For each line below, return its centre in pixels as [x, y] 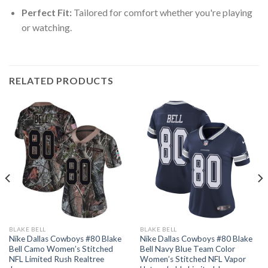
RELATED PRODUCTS [61, 80]
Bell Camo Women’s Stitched [61, 249]
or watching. [46, 27]
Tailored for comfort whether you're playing [162, 12]
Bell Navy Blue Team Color [187, 249]
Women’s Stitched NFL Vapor [193, 259]
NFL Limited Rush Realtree [56, 259]
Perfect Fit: [46, 12]
